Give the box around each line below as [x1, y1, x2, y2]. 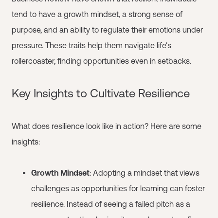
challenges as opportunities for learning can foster [31, 184, 205, 193]
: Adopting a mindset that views [90, 168, 200, 177]
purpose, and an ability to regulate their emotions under [12, 25, 203, 34]
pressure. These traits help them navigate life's [12, 41, 171, 50]
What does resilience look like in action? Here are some [12, 122, 201, 130]
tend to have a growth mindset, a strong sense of [12, 10, 182, 18]
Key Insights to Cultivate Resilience [12, 87, 190, 100]
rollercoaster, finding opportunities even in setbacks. [12, 56, 191, 65]
